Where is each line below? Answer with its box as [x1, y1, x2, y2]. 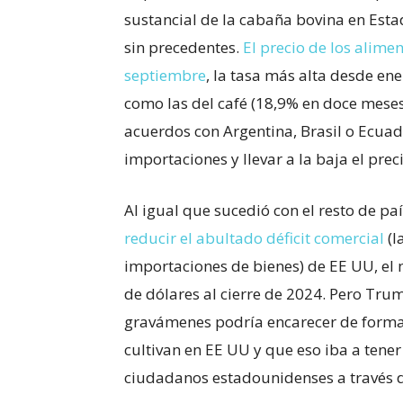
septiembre [124, 64, 206, 85]
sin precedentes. [124, 36, 243, 58]
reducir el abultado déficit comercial [124, 227, 384, 248]
